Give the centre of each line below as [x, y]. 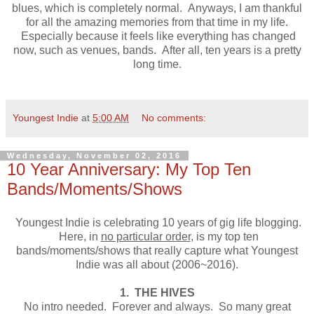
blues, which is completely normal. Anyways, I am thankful [157, 8]
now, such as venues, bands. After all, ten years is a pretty [157, 50]
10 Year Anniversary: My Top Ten [129, 170]
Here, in [78, 236]
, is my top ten [224, 236]
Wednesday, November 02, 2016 [94, 156]
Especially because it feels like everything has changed [157, 36]
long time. [157, 64]
